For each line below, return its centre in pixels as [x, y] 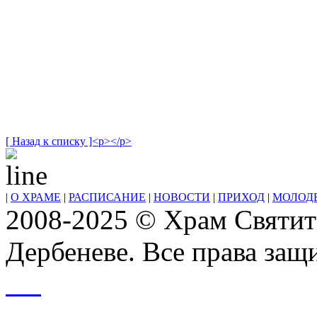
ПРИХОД [241, 197]
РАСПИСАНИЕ [107, 197]
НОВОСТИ [182, 197]
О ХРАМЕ [36, 197]
